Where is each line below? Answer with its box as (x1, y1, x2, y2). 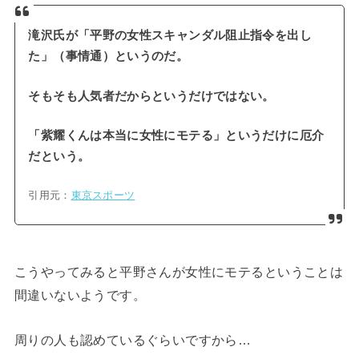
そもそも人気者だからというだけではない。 (28, 89, 275, 103)
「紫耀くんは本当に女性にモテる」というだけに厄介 (28, 129, 325, 143)
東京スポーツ (71, 189, 135, 202)
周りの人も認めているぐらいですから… (14, 332, 252, 347)
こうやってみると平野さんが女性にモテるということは (14, 264, 344, 280)
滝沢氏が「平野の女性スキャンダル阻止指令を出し (28, 29, 312, 42)
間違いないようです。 (14, 288, 147, 303)
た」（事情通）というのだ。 (28, 50, 189, 63)
